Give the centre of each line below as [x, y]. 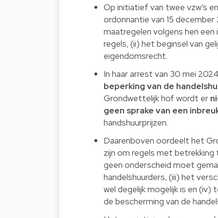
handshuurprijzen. [137, 123]
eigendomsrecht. [136, 56]
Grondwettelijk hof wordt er [157, 98]
